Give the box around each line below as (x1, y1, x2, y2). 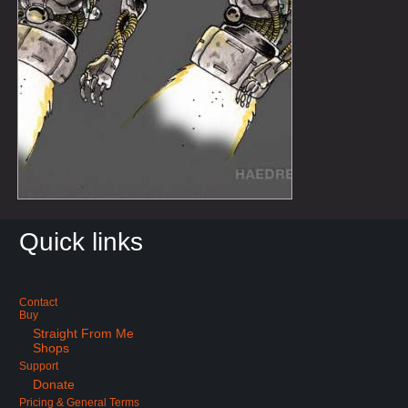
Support (19, 360, 59, 373)
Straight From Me (33, 326, 135, 342)
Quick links (19, 228, 144, 257)
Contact (19, 296, 58, 310)
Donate (33, 377, 76, 393)
